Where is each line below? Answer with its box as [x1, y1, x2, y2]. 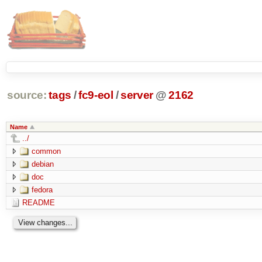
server [120, 89, 153, 102]
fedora [31, 185, 53, 194]
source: [6, 89, 47, 102]
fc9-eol [78, 89, 113, 102]
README [22, 198, 55, 207]
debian [31, 159, 54, 168]
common [31, 146, 61, 156]
